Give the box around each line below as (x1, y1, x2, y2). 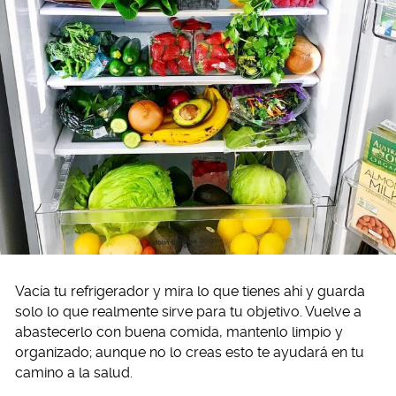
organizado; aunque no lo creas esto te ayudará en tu (15, 344, 364, 362)
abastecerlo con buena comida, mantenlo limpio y (15, 324, 343, 341)
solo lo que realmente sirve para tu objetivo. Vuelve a (15, 303, 362, 321)
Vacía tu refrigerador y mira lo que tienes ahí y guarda (15, 283, 365, 301)
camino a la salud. (15, 364, 133, 382)
